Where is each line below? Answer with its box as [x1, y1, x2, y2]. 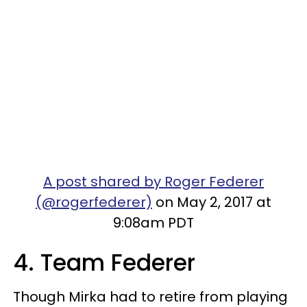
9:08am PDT [113, 212, 194, 232]
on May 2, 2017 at [152, 192, 271, 212]
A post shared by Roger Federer [43, 171, 264, 191]
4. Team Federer [13, 246, 195, 279]
